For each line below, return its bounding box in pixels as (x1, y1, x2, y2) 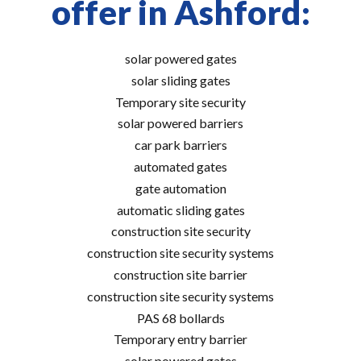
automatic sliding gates (116, 201, 245, 218)
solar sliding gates (131, 72, 230, 88)
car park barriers (134, 137, 227, 153)
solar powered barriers (118, 115, 243, 131)
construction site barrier (114, 266, 247, 282)
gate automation (135, 180, 226, 196)
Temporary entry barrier (114, 331, 247, 347)
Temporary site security (115, 93, 246, 110)
